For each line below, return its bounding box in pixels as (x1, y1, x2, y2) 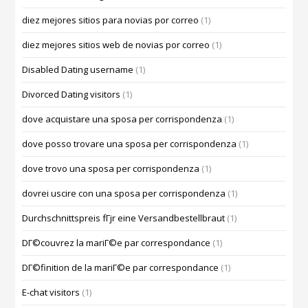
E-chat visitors (22, 286, 80, 299)
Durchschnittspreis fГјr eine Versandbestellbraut (22, 212, 225, 225)
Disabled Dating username (22, 63, 134, 76)
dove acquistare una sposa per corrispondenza (22, 113, 223, 126)
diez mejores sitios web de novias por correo (22, 38, 210, 52)
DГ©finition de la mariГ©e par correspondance (22, 261, 219, 274)
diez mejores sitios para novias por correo (22, 14, 199, 27)
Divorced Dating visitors (22, 88, 121, 101)
